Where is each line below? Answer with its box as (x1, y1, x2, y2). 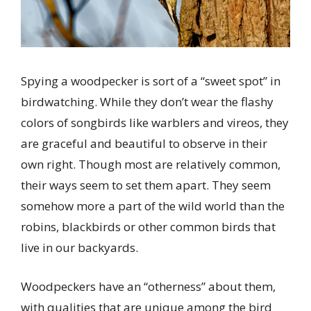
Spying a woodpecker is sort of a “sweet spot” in (21, 73, 280, 90)
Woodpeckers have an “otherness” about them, (21, 278, 276, 294)
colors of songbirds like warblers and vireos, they (21, 115, 289, 131)
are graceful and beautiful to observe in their (21, 135, 267, 152)
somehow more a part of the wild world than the (21, 198, 285, 215)
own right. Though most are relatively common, (21, 156, 280, 173)
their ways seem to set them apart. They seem (21, 177, 271, 194)
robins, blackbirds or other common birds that (21, 219, 276, 235)
